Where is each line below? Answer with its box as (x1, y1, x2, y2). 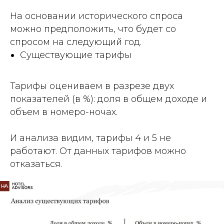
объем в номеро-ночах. (10, 106, 117, 118)
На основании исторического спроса (10, 10, 183, 22)
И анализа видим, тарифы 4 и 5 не (10, 132, 171, 144)
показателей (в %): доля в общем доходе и (10, 93, 207, 105)
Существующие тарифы (20, 49, 131, 61)
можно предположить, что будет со (10, 23, 176, 35)
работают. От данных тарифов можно (10, 145, 186, 157)
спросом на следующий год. (10, 36, 141, 48)
